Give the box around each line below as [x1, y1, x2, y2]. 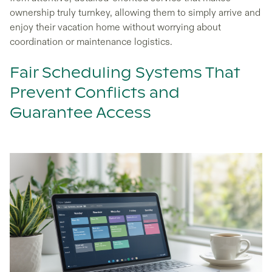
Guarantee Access [10, 106, 151, 121]
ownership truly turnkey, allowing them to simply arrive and [10, 7, 260, 19]
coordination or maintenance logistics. [10, 36, 172, 48]
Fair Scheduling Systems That [10, 66, 240, 81]
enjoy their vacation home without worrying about [10, 21, 221, 33]
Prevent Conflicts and [10, 86, 180, 101]
